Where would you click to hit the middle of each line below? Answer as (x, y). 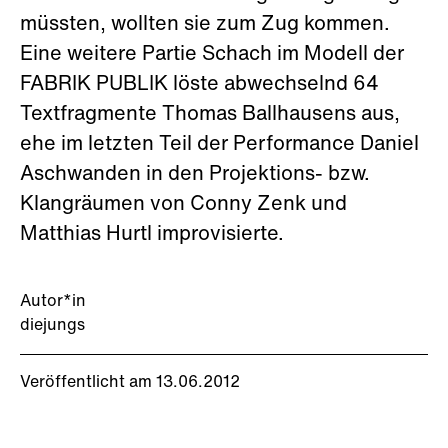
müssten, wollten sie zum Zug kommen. (205, 25)
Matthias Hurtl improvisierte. (152, 235)
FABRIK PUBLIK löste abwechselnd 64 (199, 85)
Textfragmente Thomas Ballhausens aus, (212, 115)
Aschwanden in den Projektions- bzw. (195, 175)
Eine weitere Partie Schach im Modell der (212, 55)
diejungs (52, 326)
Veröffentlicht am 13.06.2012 (130, 383)
